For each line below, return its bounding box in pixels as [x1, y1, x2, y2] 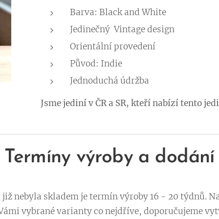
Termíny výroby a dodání [4, 148, 215, 168]
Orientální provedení [69, 41, 155, 52]
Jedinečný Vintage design [69, 24, 176, 35]
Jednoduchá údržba [69, 75, 149, 87]
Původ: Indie [69, 58, 122, 69]
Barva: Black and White [69, 7, 166, 18]
